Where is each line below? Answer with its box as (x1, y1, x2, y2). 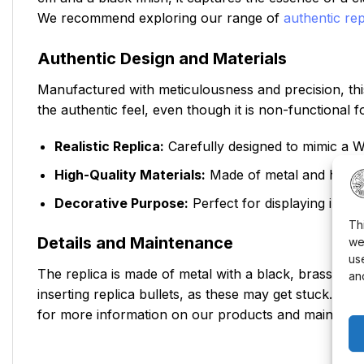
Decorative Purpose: (54, 194, 188, 211)
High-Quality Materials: (54, 166, 206, 183)
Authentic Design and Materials (37, 48, 287, 68)
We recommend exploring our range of (37, 9, 284, 26)
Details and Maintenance (37, 233, 233, 253)
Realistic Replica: (54, 138, 164, 155)
